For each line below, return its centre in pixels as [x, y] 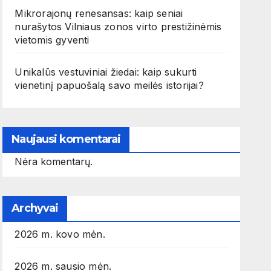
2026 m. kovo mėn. [60, 234]
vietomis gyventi [52, 40]
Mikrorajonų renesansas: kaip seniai [99, 14]
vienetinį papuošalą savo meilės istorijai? [109, 86]
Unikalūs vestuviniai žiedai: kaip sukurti [106, 72]
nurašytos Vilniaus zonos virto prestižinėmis [118, 27]
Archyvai [35, 208]
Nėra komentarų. [54, 162]
